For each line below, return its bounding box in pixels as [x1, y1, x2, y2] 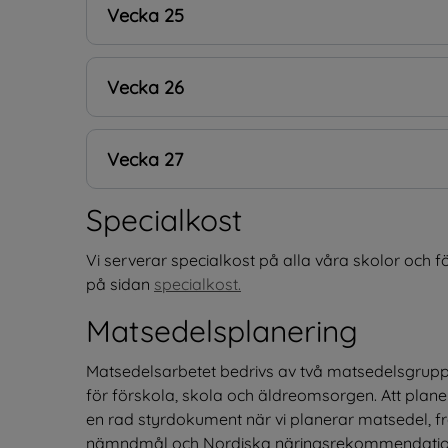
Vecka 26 [107, 75, 184, 99]
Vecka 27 [107, 147, 183, 171]
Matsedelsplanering [86, 311, 358, 350]
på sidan [86, 273, 154, 294]
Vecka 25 [107, 3, 184, 27]
